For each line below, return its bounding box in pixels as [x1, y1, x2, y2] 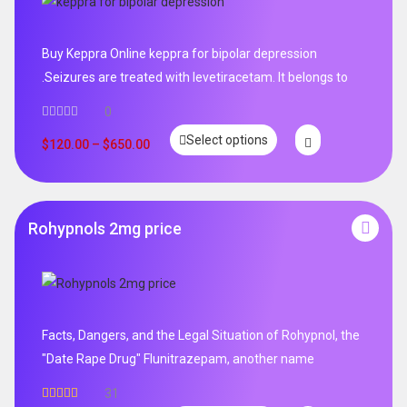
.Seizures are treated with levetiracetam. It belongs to [42, 70, 348, 85]
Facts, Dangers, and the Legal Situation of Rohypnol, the [42, 328, 360, 343]
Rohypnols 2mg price [28, 218, 182, 238]
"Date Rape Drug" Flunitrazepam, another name [42, 352, 314, 367]
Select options [186, 132, 268, 147]
